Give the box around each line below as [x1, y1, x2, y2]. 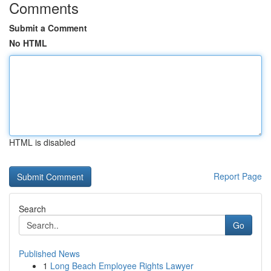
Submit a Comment [9, 22, 87, 34]
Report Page [214, 170, 262, 182]
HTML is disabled [9, 136, 76, 148]
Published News [19, 247, 80, 260]
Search [19, 203, 46, 215]
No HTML [9, 37, 47, 49]
